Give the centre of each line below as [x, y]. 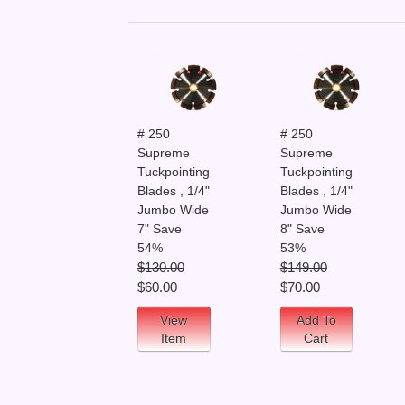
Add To [316, 320]
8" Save [302, 229]
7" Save [160, 229]
